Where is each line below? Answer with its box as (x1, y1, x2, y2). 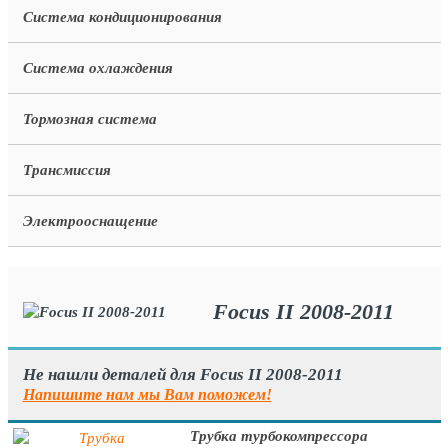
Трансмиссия (22, 162, 111, 178)
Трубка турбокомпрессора (189, 428, 368, 444)
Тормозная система (22, 111, 157, 127)
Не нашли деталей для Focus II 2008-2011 (22, 365, 343, 384)
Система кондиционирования (22, 9, 222, 25)
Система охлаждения (22, 60, 173, 76)
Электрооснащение (22, 213, 158, 229)
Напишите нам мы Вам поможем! (22, 386, 272, 403)
